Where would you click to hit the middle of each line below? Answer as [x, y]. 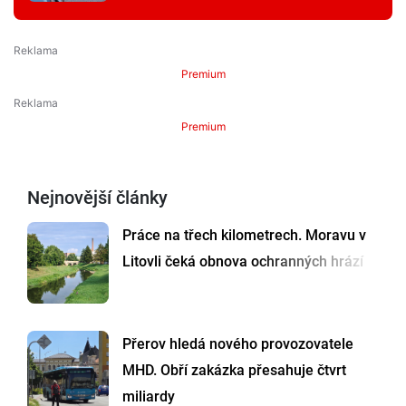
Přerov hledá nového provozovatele [238, 344]
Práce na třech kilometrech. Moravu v [244, 236]
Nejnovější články [97, 198]
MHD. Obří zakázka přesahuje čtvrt [234, 371]
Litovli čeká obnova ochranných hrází [243, 262]
